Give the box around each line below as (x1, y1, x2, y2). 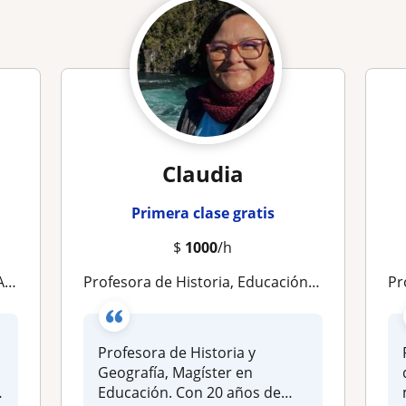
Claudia (161, 158, 244, 188)
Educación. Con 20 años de (98, 382, 282, 402)
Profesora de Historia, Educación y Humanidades (92, 271, 309, 292)
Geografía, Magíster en (98, 362, 254, 382)
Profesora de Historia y (98, 342, 256, 362)
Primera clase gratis (130, 202, 275, 223)
